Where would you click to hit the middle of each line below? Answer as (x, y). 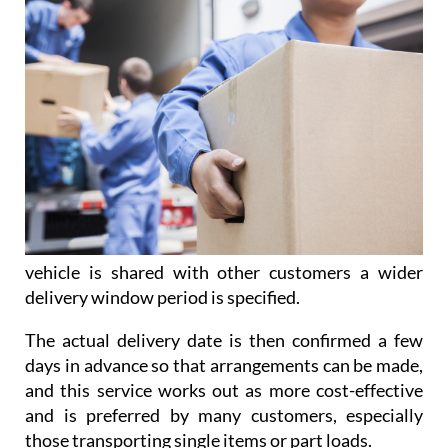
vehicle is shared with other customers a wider (224, 271)
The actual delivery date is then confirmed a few (224, 339)
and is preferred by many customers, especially (224, 414)
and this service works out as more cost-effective (224, 389)
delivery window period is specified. (162, 296)
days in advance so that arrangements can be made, (224, 364)
